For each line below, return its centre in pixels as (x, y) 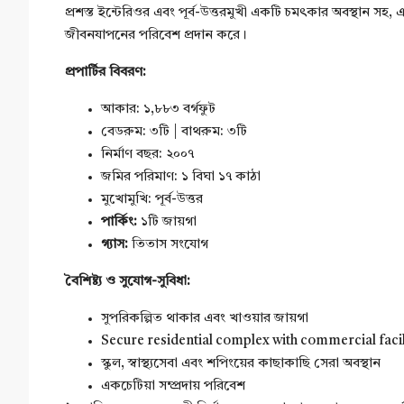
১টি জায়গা (167, 222)
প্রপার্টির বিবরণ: (106, 73)
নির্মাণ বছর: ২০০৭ (147, 155)
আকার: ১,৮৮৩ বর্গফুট (158, 110)
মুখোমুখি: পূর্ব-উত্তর (152, 200)
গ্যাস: (116, 245)
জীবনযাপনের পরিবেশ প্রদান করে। (156, 36)
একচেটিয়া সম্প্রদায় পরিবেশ (173, 386)
